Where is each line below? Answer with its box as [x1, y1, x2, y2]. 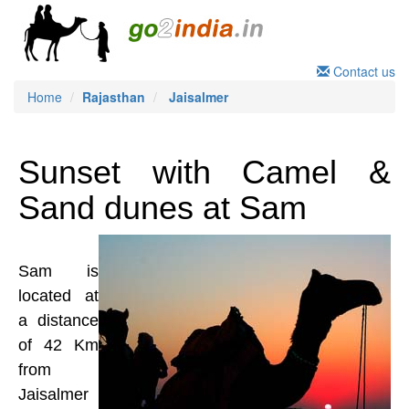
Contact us [330, 62, 395, 80]
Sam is [18, 262, 99, 280]
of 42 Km [18, 336, 99, 354]
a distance [18, 311, 99, 330]
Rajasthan [82, 88, 145, 106]
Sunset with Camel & [18, 153, 391, 191]
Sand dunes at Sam [18, 189, 307, 226]
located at [18, 287, 99, 305]
